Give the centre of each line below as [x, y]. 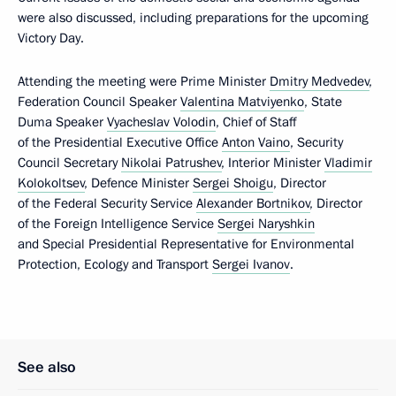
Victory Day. [51, 38]
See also [47, 367]
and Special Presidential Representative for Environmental [186, 244]
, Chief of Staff [256, 122]
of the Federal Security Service [107, 203]
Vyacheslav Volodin [161, 122]
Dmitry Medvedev [320, 81]
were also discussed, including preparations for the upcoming [193, 18]
